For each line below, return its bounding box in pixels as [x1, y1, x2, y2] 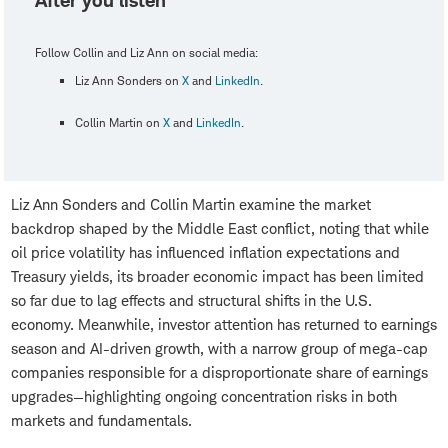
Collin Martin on [75, 115, 163, 130]
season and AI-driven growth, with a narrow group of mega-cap [11, 339, 428, 358]
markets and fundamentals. [11, 411, 192, 430]
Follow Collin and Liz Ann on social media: [35, 45, 258, 60]
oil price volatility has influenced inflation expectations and [11, 243, 400, 262]
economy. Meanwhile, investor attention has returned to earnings [11, 315, 437, 334]
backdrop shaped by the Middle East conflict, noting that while [11, 219, 429, 238]
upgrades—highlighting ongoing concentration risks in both [11, 387, 397, 406]
